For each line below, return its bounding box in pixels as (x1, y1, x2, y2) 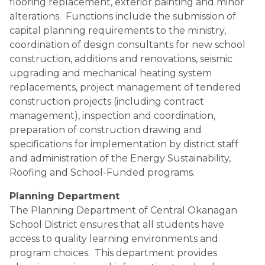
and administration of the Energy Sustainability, (9, 153, 231, 164)
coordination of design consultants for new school (9, 39, 245, 50)
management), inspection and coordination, (9, 110, 215, 121)
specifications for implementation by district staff (9, 138, 238, 150)
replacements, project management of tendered (9, 82, 241, 93)
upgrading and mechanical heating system (9, 67, 212, 79)
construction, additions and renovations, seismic (9, 53, 232, 64)
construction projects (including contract (9, 96, 204, 107)
